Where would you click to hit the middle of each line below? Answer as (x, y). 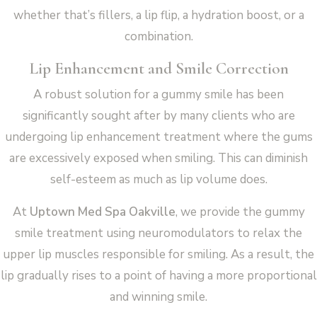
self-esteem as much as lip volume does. (158, 179)
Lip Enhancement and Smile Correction (158, 68)
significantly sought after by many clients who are (158, 115)
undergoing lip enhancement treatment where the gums (158, 137)
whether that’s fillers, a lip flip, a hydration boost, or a (158, 15)
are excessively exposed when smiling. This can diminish (158, 158)
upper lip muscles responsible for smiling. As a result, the (158, 254)
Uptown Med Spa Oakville (102, 212)
